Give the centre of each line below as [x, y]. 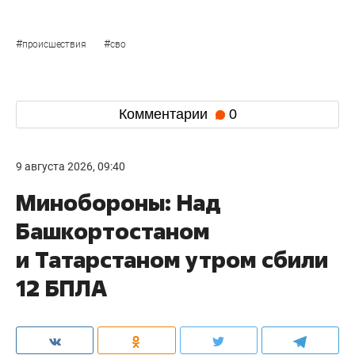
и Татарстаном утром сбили [172, 259]
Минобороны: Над [118, 202]
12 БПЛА [61, 288]
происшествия [55, 44]
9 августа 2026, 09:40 [71, 166]
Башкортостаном [113, 231]
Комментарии [165, 115]
